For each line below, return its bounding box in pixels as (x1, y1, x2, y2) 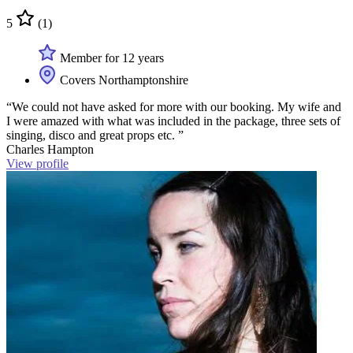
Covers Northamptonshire (57, 73, 188, 87)
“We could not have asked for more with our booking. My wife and (6, 100, 341, 113)
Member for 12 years (57, 51, 164, 65)
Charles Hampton (6, 143, 94, 156)
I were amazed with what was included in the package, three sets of (6, 114, 340, 128)
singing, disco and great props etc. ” (6, 128, 184, 142)
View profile (6, 157, 69, 170)
